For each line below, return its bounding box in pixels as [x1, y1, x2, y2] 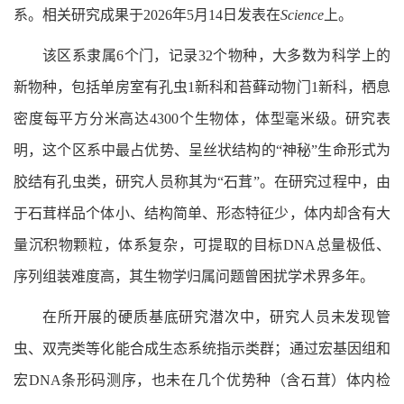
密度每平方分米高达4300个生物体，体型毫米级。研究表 [14, 111, 390, 127]
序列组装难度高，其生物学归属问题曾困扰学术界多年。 [14, 269, 374, 285]
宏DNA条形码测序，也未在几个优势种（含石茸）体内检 [14, 372, 390, 389]
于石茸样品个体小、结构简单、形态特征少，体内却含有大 [14, 206, 390, 222]
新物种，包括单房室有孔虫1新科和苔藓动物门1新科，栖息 [14, 79, 390, 96]
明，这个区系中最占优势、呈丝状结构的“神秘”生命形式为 [14, 142, 390, 159]
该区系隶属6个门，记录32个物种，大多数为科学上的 [42, 48, 390, 64]
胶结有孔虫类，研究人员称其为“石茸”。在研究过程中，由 [14, 174, 390, 190]
